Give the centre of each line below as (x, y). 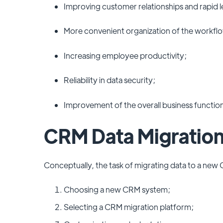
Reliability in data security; (109, 80)
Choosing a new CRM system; (117, 190)
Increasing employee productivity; (125, 55)
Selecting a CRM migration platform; (128, 207)
